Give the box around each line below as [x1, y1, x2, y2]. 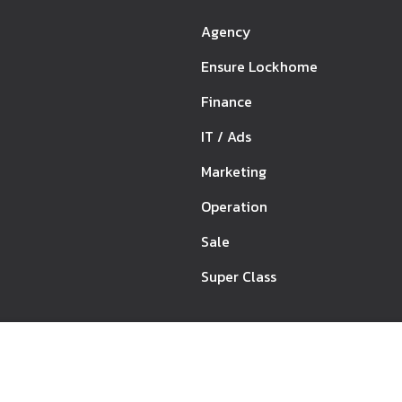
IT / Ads [201, 126, 251, 148]
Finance [201, 91, 252, 113]
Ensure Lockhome [201, 56, 318, 78]
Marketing [201, 161, 267, 183]
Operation [201, 196, 267, 218]
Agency [201, 21, 251, 43]
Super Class [201, 266, 276, 288]
